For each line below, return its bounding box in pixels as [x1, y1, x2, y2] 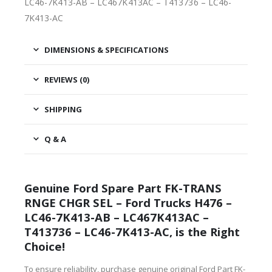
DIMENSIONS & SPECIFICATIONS [44, 44, 169, 55]
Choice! [24, 239, 65, 254]
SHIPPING [44, 103, 82, 115]
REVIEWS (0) [44, 73, 89, 85]
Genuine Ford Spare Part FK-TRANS [24, 180, 222, 196]
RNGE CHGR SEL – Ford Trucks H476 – [24, 195, 232, 211]
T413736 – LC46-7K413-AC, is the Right [24, 224, 240, 240]
